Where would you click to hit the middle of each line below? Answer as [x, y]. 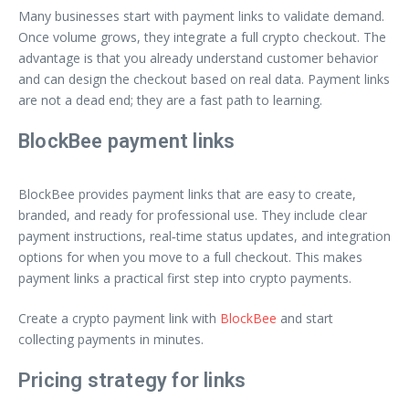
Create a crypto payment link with [119, 318]
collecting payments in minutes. [111, 339]
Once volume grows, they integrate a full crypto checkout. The [202, 37]
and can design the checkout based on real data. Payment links [204, 79]
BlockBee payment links [127, 141]
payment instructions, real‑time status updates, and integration [204, 236]
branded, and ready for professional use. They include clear [193, 215]
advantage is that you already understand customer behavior [198, 58]
